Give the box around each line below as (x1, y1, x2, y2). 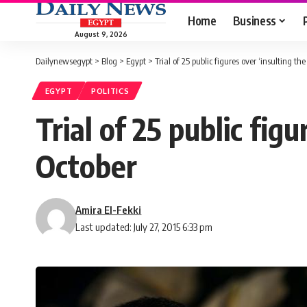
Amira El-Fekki (75, 204, 142, 217)
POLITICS (90, 86, 130, 97)
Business (232, 12, 276, 28)
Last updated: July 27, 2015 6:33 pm (75, 221, 213, 234)
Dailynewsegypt (36, 56, 93, 66)
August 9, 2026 (74, 29, 127, 38)
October (36, 147, 137, 186)
